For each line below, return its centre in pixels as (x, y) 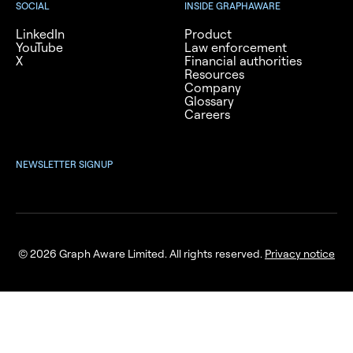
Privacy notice (300, 254)
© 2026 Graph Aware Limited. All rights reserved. (141, 254)
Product (208, 34)
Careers (207, 115)
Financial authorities (243, 61)
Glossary (209, 101)
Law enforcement (236, 48)
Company (213, 88)
